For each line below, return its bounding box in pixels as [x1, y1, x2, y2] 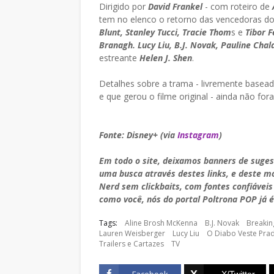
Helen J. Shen [139, 52, 192, 64]
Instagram [177, 129, 219, 141]
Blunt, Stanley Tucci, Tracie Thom [99, 26, 231, 38]
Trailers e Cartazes [99, 239, 164, 249]
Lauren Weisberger [99, 228, 165, 239]
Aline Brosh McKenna [125, 218, 198, 228]
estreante [99, 52, 139, 64]
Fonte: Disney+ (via [99, 129, 177, 141]
